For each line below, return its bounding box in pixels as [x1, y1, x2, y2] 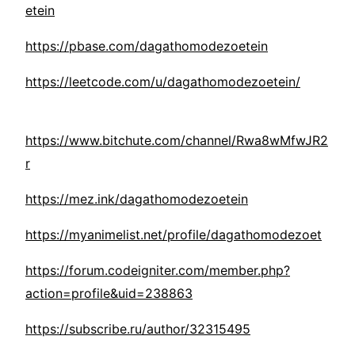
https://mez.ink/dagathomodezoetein [25, 191, 248, 208]
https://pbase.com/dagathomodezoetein [25, 38, 268, 55]
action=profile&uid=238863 [25, 285, 193, 302]
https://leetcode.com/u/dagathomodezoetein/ [25, 74, 300, 90]
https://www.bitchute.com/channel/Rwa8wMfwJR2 [25, 132, 328, 149]
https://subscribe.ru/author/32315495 [25, 321, 250, 338]
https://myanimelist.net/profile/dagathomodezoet [25, 227, 322, 243]
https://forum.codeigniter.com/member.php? [25, 262, 290, 279]
